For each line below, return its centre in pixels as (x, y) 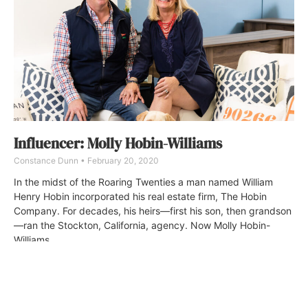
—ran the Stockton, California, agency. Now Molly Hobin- (142, 225)
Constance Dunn (47, 160)
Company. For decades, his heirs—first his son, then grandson (153, 210)
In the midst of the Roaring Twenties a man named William (143, 181)
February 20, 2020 (122, 160)
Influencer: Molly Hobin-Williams (118, 143)
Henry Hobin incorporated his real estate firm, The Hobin (140, 196)
